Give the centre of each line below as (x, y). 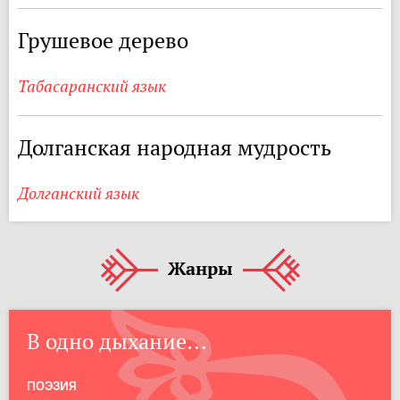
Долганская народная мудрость (175, 148)
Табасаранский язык (92, 86)
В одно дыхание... (117, 342)
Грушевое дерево (103, 41)
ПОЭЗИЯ (52, 386)
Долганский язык (79, 193)
